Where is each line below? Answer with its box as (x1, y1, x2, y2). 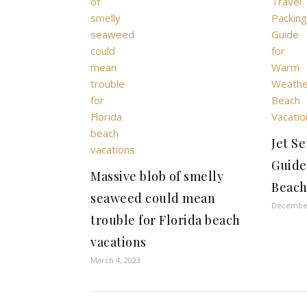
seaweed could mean (90, 190, 215, 206)
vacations (90, 234, 147, 250)
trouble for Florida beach (90, 212, 241, 228)
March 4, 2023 (90, 255, 140, 265)
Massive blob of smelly (90, 168, 223, 184)
